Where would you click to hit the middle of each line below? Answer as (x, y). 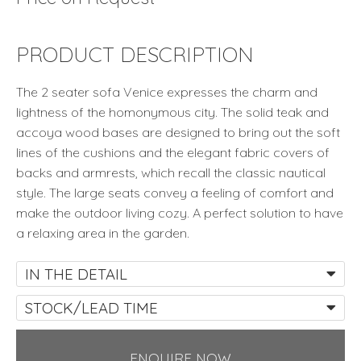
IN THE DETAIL (76, 274)
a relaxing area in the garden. (103, 232)
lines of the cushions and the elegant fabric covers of (173, 152)
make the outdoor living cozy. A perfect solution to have (180, 212)
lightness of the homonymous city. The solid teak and (172, 112)
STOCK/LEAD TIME (91, 308)
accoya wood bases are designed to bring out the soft (178, 132)
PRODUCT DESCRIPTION (135, 54)
